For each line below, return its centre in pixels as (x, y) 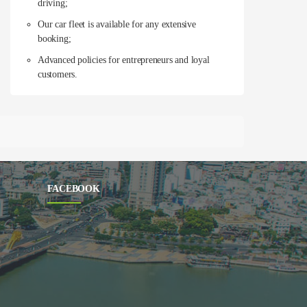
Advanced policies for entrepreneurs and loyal (124, 60)
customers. (58, 74)
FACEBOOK (73, 188)
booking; (54, 38)
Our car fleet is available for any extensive (117, 24)
